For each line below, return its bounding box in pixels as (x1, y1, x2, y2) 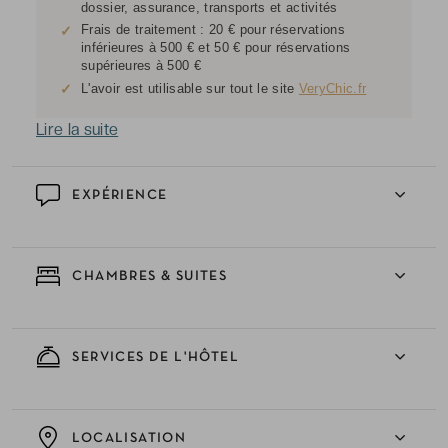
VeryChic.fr (298, 81, 367, 96)
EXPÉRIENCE (68, 188, 168, 202)
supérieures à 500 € (81, 58, 202, 73)
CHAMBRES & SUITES (68, 269, 228, 283)
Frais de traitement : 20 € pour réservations (81, 22, 346, 37)
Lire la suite (36, 120, 119, 139)
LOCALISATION (68, 431, 187, 445)
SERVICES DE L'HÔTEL (68, 350, 239, 364)
